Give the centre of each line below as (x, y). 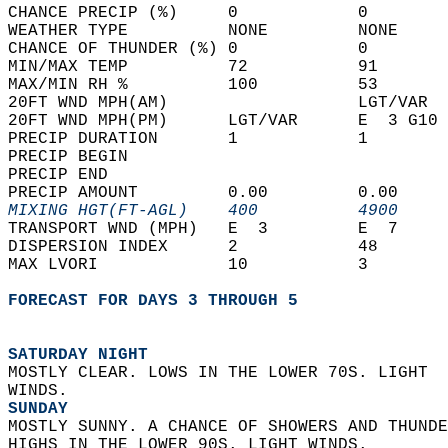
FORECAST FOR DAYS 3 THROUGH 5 (153, 301)
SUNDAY (38, 409)
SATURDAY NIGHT (78, 355)
